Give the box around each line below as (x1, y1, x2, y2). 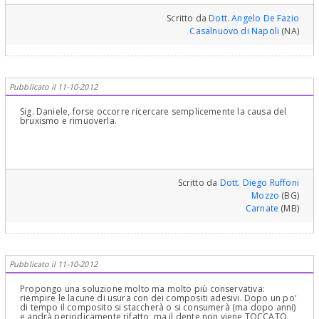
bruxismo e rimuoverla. (20, 115, 117, 127)
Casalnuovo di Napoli (189, 25, 280, 38)
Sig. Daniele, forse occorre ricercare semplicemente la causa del (20, 105, 287, 118)
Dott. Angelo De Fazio (209, 12, 299, 25)
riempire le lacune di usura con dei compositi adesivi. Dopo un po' (20, 292, 297, 305)
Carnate (245, 202, 279, 215)
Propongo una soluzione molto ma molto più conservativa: (20, 283, 265, 296)
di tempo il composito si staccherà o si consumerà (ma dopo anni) (20, 301, 296, 314)
